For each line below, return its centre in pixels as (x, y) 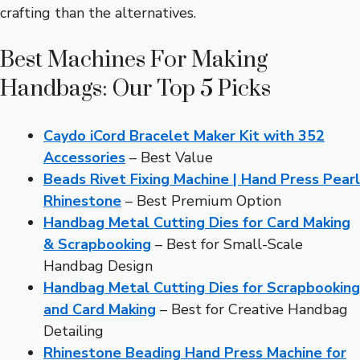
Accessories (84, 158)
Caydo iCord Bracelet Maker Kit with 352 (184, 136)
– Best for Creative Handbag (252, 310)
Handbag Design (98, 266)
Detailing (74, 331)
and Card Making (100, 310)
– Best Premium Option (201, 201)
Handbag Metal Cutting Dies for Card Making (197, 223)
